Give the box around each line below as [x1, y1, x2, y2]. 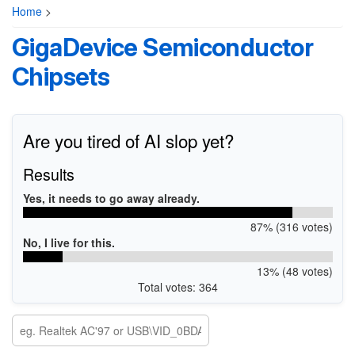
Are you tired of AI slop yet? [22, 127, 234, 153]
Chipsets [12, 62, 110, 91]
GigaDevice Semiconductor [12, 32, 314, 62]
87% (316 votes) [250, 218, 333, 235]
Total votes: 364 [137, 278, 218, 295]
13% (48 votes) [256, 262, 333, 279]
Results [22, 162, 74, 185]
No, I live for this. [22, 234, 115, 250]
